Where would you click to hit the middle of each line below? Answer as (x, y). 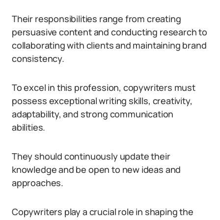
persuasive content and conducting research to (110, 32)
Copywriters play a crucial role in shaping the (103, 212)
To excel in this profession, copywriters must (104, 87)
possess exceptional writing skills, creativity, (102, 101)
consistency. (38, 58)
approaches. (38, 183)
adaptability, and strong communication (93, 114)
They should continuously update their (91, 156)
